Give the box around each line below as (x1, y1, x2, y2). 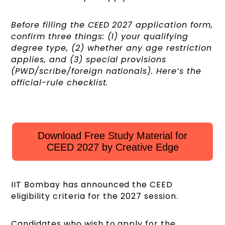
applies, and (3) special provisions (11, 54, 166, 66)
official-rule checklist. (11, 77, 108, 89)
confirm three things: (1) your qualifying (11, 31, 188, 43)
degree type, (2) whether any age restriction (11, 42, 212, 54)
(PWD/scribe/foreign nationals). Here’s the (11, 65, 201, 77)
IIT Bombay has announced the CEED (11, 179, 173, 191)
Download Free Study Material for (38, 130, 187, 142)
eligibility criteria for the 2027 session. (11, 190, 181, 202)
